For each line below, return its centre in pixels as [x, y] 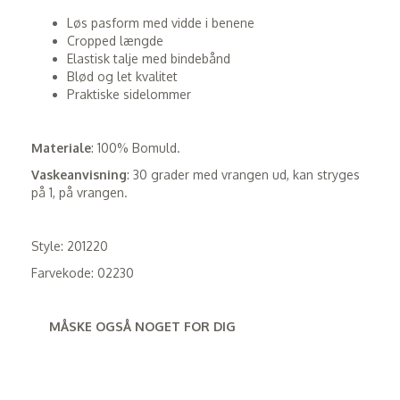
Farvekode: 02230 [83, 273]
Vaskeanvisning [79, 175]
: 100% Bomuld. [136, 148]
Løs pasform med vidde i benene [161, 23]
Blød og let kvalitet [122, 76]
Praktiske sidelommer [129, 94]
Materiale [61, 148]
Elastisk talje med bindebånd [149, 58]
